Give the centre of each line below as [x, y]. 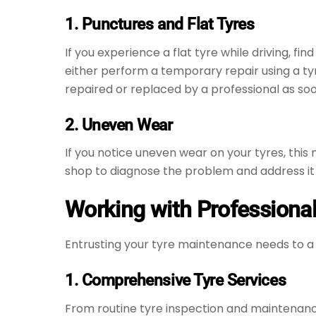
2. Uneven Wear [119, 124]
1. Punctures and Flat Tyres [160, 24]
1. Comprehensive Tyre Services [176, 280]
